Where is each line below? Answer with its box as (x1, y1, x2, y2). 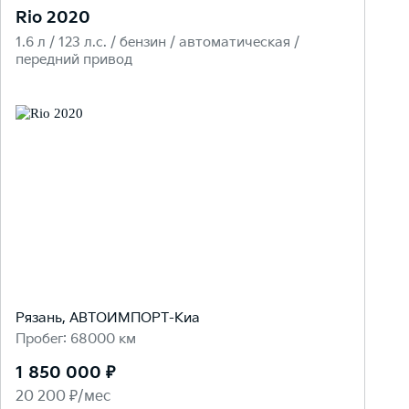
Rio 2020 (16, 8, 90, 28)
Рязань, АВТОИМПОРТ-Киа (16, 309, 200, 328)
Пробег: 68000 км (16, 330, 136, 349)
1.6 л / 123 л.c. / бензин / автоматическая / (16, 34, 299, 52)
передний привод (16, 51, 132, 69)
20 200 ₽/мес (16, 388, 110, 406)
